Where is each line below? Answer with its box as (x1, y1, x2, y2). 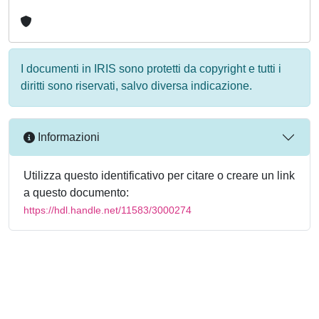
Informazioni (35, 131, 100, 144)
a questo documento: (23, 186, 129, 199)
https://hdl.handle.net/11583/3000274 (23, 204, 192, 216)
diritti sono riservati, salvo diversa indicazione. (21, 79, 252, 92)
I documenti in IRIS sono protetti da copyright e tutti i (21, 62, 281, 75)
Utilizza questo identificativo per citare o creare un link (23, 169, 295, 182)
